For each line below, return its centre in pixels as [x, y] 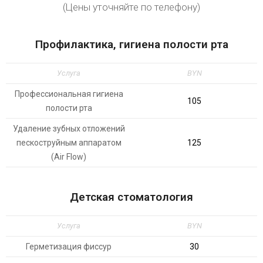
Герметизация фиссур [69, 247]
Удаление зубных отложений [69, 129]
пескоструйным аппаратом [69, 143]
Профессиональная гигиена [69, 94]
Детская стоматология [131, 197]
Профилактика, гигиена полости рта [131, 44]
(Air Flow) [69, 157]
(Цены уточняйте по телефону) [131, 7]
